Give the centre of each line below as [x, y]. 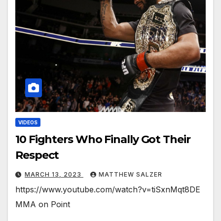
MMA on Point [43, 204]
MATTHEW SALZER [130, 175]
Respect [37, 155]
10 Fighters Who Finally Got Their [103, 140]
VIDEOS [28, 123]
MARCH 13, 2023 [54, 175]
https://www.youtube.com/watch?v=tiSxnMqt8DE [108, 190]
